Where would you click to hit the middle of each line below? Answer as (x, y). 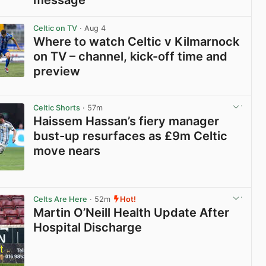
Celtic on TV (56, 28)
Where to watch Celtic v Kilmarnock (137, 41)
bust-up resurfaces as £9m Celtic (131, 136)
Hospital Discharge (88, 228)
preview (57, 71)
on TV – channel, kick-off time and (131, 56)
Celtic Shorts (57, 107)
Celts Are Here (61, 199)
